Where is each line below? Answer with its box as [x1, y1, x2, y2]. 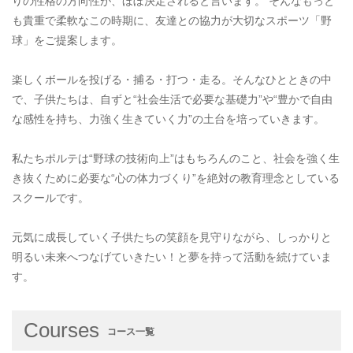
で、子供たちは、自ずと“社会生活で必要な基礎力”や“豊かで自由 [12, 93, 333, 106]
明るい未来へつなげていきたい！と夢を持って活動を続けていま [12, 251, 332, 264]
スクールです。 [12, 191, 89, 205]
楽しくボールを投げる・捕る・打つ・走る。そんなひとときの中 [12, 73, 332, 87]
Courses [24, 318, 99, 343]
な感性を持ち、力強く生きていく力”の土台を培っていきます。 [12, 113, 325, 126]
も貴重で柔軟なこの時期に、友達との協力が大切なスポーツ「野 [12, 14, 332, 28]
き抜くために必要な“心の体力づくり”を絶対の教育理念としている [12, 172, 340, 185]
